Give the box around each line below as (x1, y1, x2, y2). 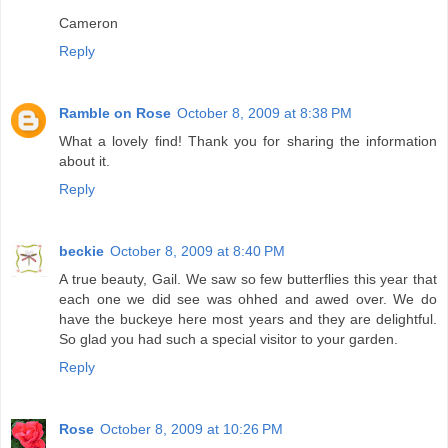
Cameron (59, 15, 118, 32)
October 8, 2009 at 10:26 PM (100, 421, 283, 438)
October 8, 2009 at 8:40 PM (110, 243, 285, 260)
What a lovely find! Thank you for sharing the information (59, 133, 437, 150)
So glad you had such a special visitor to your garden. (59, 331, 398, 348)
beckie (59, 243, 104, 260)
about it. (59, 153, 110, 170)
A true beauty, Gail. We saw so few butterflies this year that (59, 271, 437, 288)
